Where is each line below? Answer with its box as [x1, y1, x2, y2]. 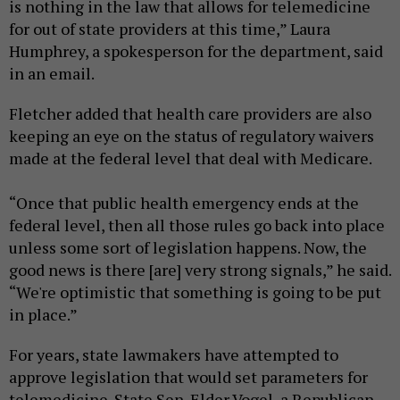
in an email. [9, 62, 97, 85]
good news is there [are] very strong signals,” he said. [9, 259, 391, 281]
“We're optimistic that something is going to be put [9, 281, 381, 304]
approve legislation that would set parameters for [9, 366, 368, 388]
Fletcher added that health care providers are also [9, 103, 371, 125]
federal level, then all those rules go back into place [9, 214, 385, 237]
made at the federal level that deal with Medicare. [9, 147, 372, 170]
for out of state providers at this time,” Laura [9, 18, 330, 40]
